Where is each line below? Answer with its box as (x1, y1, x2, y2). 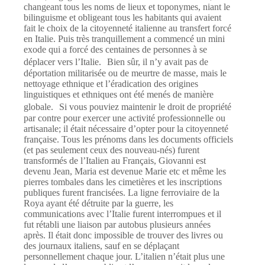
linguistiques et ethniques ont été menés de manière (24, 89, 214, 100)
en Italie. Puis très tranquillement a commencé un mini (24, 34, 225, 44)
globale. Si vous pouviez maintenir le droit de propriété (24, 102, 231, 112)
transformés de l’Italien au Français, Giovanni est (24, 156, 206, 166)
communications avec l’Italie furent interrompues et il (24, 209, 221, 219)
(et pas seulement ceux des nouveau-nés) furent (24, 145, 199, 156)
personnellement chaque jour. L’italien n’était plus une (24, 251, 225, 262)
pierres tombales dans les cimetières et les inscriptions (24, 177, 222, 188)
